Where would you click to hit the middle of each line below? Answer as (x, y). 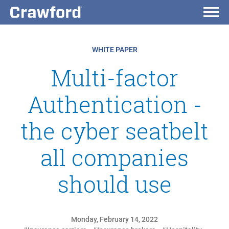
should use (114, 184)
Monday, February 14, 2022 (114, 219)
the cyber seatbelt (114, 131)
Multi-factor (114, 78)
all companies (114, 157)
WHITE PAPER (114, 50)
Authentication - (114, 104)
